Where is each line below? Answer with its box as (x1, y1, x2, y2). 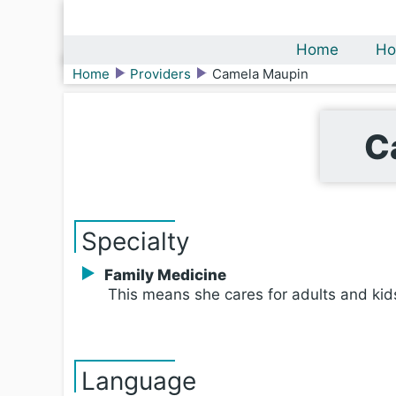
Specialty (81, 226, 190, 256)
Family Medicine (103, 266, 226, 284)
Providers (130, 65, 192, 82)
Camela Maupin (211, 65, 308, 82)
